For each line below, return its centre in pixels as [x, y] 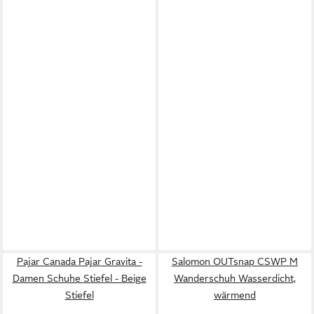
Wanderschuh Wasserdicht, [235, 278]
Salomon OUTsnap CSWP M [235, 261]
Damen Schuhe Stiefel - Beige [79, 278]
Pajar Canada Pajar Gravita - [79, 261]
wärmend [235, 295]
